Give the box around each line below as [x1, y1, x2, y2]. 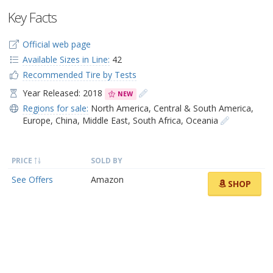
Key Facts [8, 7, 57, 26]
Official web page [22, 38, 91, 50]
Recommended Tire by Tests [22, 68, 136, 80]
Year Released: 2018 [22, 87, 105, 99]
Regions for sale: [22, 102, 88, 114]
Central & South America [153, 102, 251, 114]
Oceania [185, 114, 218, 126]
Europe [22, 114, 51, 126]
